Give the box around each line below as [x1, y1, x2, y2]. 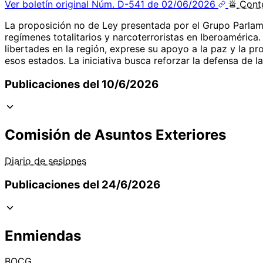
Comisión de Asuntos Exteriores [5, 126, 226, 144]
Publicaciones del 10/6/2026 [5, 77, 159, 91]
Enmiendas [5, 227, 81, 244]
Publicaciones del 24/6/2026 [5, 177, 160, 191]
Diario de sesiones [5, 155, 86, 167]
